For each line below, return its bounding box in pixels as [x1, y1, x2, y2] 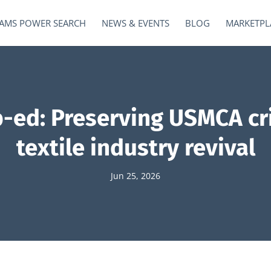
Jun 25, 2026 [111, 170, 160, 181]
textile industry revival [16, 134, 255, 162]
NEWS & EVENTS [102, 17, 169, 29]
